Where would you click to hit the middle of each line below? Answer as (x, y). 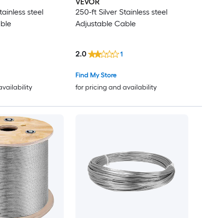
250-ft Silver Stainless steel (121, 12)
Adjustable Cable (105, 24)
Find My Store (96, 75)
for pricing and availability (116, 88)
